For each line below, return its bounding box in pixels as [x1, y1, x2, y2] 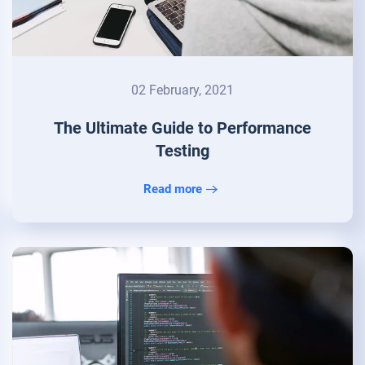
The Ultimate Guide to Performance [54, 118, 311, 139]
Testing [156, 141, 209, 161]
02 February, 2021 [131, 82, 234, 99]
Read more [143, 182, 202, 197]
